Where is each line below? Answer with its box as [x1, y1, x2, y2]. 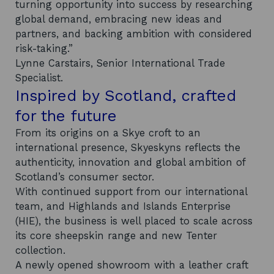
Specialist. [15, 72, 67, 84]
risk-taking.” [15, 42, 73, 54]
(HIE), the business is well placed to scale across [15, 215, 253, 227]
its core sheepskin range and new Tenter [15, 229, 217, 242]
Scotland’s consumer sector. [15, 171, 154, 183]
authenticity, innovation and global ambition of [15, 156, 245, 168]
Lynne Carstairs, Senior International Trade [15, 57, 225, 69]
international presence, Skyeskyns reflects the [15, 141, 240, 154]
